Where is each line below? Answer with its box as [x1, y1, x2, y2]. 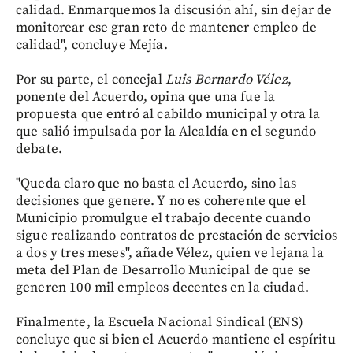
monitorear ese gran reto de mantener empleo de [16, 18, 317, 36]
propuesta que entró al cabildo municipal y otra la [16, 105, 321, 123]
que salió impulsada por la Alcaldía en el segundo [16, 122, 317, 140]
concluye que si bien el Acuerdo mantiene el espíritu [16, 330, 336, 348]
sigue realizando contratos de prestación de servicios [16, 226, 337, 244]
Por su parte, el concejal [16, 70, 165, 88]
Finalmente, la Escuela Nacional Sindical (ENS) [16, 313, 303, 331]
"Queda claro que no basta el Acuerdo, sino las [16, 174, 296, 192]
